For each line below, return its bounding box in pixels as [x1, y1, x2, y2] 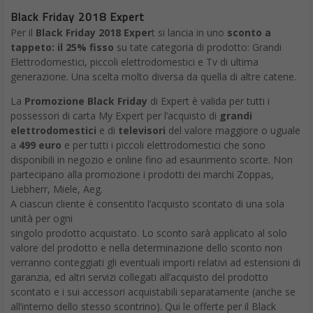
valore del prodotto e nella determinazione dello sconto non [10, 240, 282, 254]
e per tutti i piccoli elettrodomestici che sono [61, 138, 265, 152]
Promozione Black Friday [24, 94, 147, 108]
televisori [118, 123, 166, 137]
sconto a [227, 25, 271, 39]
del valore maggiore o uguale [166, 123, 300, 137]
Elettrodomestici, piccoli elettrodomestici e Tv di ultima [10, 54, 259, 68]
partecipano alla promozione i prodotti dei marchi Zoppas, [10, 167, 274, 181]
